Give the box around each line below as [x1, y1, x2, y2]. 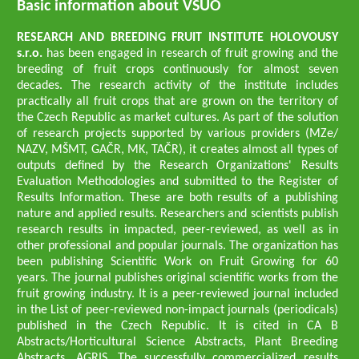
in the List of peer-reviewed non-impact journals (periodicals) [17, 304, 338, 317]
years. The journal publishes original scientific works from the [17, 272, 338, 284]
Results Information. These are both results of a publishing [17, 192, 338, 204]
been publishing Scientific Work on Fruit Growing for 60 [17, 256, 338, 268]
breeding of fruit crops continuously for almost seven [17, 63, 338, 76]
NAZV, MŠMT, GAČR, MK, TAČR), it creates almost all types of [17, 143, 338, 156]
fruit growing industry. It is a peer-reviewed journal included [17, 288, 338, 301]
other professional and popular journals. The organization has [17, 240, 338, 252]
